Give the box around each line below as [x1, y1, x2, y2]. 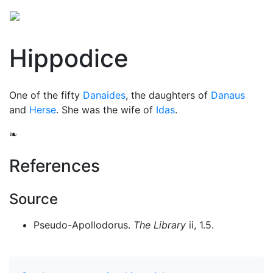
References [9, 155, 100, 176]
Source [9, 190, 58, 208]
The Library [133, 219, 186, 231]
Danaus [211, 89, 245, 101]
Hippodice [9, 43, 129, 73]
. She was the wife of [56, 104, 156, 116]
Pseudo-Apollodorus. [34, 219, 133, 231]
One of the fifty [9, 89, 83, 101]
